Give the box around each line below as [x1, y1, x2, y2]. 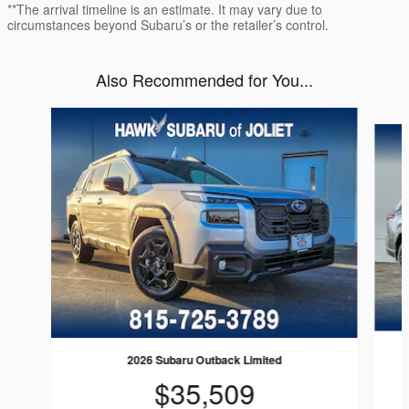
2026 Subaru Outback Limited [127, 351, 282, 368]
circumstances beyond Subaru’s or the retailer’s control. [7, 16, 329, 35]
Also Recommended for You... [96, 68, 313, 92]
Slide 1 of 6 [6, 107, 79, 129]
